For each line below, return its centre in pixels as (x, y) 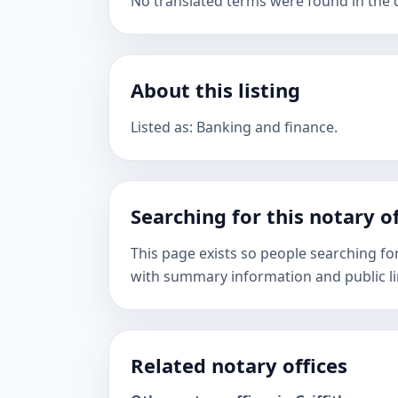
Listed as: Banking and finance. (234, 127)
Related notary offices (239, 365)
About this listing (215, 90)
